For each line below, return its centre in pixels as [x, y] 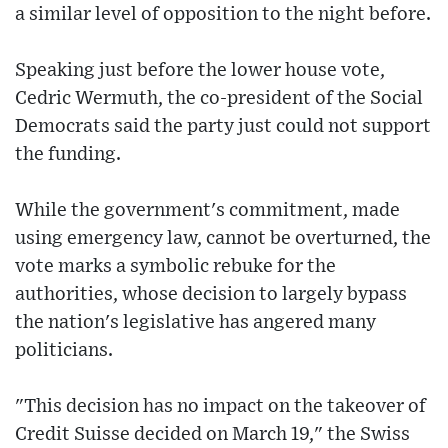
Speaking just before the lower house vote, [200, 70]
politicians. [64, 350]
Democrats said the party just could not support [223, 126]
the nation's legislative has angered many [195, 322]
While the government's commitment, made [207, 210]
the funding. [68, 154]
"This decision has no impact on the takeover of [220, 406]
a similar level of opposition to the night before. [223, 14]
